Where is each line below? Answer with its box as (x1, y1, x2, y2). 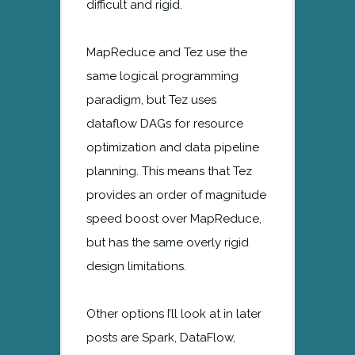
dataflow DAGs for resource (86, 116, 243, 131)
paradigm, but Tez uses (86, 92, 216, 107)
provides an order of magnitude (86, 187, 266, 202)
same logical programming (86, 68, 239, 83)
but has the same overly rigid (86, 235, 249, 250)
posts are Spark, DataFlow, (86, 330, 235, 345)
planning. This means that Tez (86, 163, 252, 178)
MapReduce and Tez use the (86, 44, 247, 59)
